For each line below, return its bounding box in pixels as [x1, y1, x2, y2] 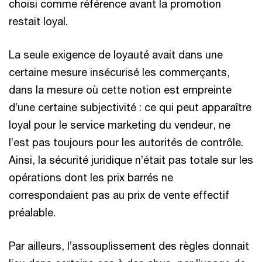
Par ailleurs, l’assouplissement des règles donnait [9, 239, 249, 252]
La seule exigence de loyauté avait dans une [9, 47, 223, 61]
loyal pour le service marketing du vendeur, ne [9, 118, 230, 131]
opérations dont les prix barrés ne [9, 170, 173, 184]
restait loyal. [9, 14, 68, 27]
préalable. [9, 205, 56, 219]
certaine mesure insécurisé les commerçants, [9, 65, 230, 78]
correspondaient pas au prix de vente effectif [9, 188, 229, 201]
